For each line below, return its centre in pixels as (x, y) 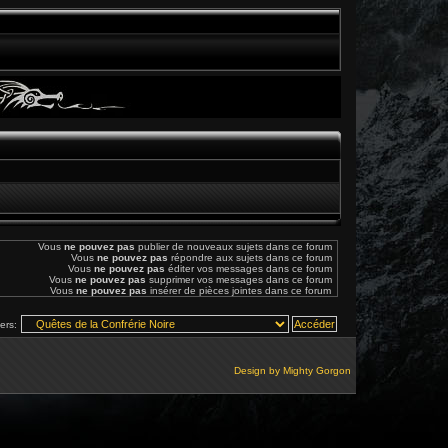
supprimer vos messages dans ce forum (239, 279)
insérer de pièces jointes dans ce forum (239, 290)
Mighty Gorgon (317, 370)
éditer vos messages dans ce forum (248, 268)
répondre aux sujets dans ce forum (250, 257)
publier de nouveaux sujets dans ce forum (233, 246)
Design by (258, 370)
